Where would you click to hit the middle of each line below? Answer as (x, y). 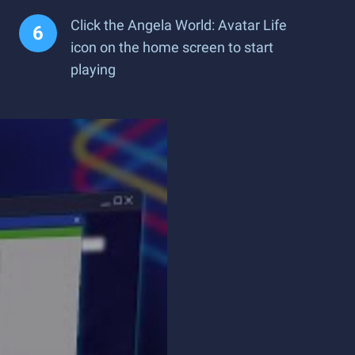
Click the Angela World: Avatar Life (179, 25)
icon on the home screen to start (172, 47)
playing (93, 69)
